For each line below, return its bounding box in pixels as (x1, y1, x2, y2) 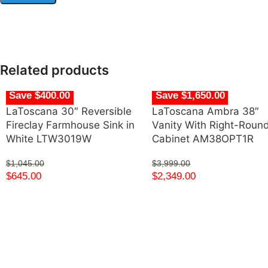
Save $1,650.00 (155, 89, 225, 101)
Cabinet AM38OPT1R (152, 133, 254, 145)
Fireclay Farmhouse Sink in (6, 119, 135, 132)
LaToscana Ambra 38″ (152, 105, 260, 118)
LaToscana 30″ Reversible (6, 105, 132, 118)
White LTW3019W (6, 133, 92, 145)
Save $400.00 (9, 89, 71, 101)
